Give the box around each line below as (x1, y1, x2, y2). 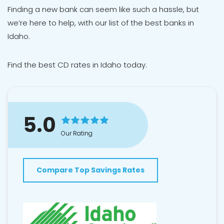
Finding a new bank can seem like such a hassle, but (7, 4, 199, 15)
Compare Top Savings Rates (36, 165, 144, 175)
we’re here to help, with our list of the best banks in (7, 17, 194, 28)
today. (121, 59, 147, 70)
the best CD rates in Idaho (24, 59, 121, 70)
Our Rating (61, 128, 92, 137)
